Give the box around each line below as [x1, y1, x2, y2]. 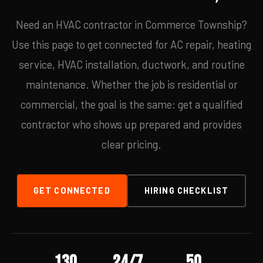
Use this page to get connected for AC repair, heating [12, 38, 251, 51]
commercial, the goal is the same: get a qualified [20, 98, 243, 111]
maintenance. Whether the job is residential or [25, 78, 238, 91]
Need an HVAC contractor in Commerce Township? [16, 18, 247, 31]
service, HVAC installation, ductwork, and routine [18, 58, 245, 71]
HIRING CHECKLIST [144, 186, 229, 195]
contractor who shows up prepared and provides [21, 118, 242, 131]
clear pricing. [102, 138, 161, 151]
